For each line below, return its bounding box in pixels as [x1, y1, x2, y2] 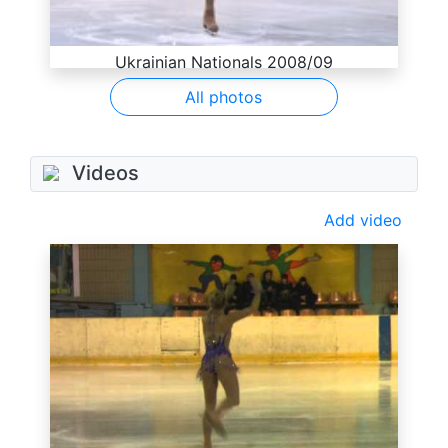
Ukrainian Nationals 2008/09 [115, 52, 333, 73]
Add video [324, 210, 402, 231]
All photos [185, 87, 263, 108]
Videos [72, 161, 139, 186]
